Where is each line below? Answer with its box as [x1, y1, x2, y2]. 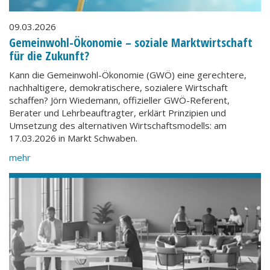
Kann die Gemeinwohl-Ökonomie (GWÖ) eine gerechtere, [9, 69, 246, 81]
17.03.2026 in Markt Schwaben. [9, 132, 137, 144]
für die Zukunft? [9, 47, 89, 64]
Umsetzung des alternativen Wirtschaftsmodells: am [9, 119, 227, 131]
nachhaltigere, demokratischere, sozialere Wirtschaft [9, 81, 228, 93]
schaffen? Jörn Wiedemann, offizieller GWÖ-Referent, [9, 94, 230, 106]
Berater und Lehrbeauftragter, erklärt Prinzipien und [9, 107, 226, 119]
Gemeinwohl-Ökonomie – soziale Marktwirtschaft [9, 34, 253, 51]
